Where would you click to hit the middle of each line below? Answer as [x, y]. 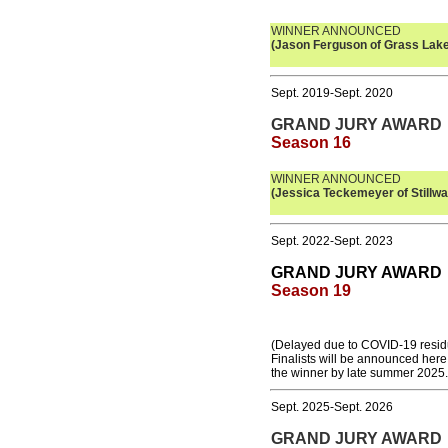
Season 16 [310, 142]
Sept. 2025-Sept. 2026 [331, 407]
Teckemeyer [358, 193]
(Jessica [296, 193]
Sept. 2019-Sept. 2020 [331, 93]
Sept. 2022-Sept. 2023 [331, 241]
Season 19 [310, 290]
